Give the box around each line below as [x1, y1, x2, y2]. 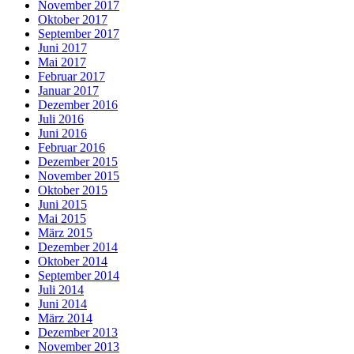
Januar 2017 [38, 84, 99, 98]
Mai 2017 [38, 55, 86, 70]
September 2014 [38, 269, 119, 283]
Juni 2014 [38, 297, 87, 311]
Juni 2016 [38, 126, 87, 141]
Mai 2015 [38, 212, 86, 226]
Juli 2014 [38, 283, 84, 297]
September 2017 [38, 27, 119, 41]
